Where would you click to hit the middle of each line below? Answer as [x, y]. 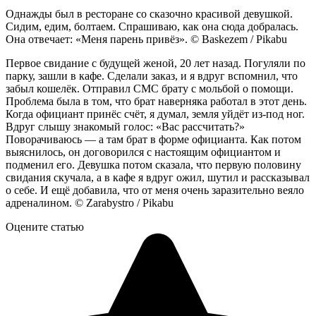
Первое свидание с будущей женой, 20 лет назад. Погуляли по [156, 63]
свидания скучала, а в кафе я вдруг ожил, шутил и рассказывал [158, 178]
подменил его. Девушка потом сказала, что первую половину [153, 165]
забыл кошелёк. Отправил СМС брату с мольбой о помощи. [150, 89]
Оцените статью [45, 227]
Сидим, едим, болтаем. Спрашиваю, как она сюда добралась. [152, 27]
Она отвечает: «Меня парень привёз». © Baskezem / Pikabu [146, 39]
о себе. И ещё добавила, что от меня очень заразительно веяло [155, 190]
